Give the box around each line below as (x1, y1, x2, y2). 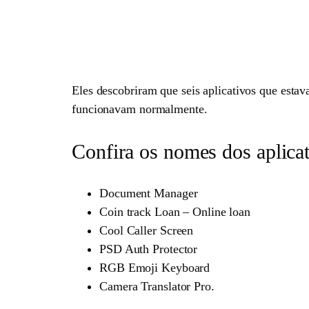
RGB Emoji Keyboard (99, 261, 210, 275)
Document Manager (99, 186, 198, 201)
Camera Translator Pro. (99, 279, 215, 294)
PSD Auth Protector (99, 242, 198, 257)
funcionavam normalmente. (72, 101, 208, 116)
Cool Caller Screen (99, 223, 194, 238)
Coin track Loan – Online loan (99, 205, 251, 219)
